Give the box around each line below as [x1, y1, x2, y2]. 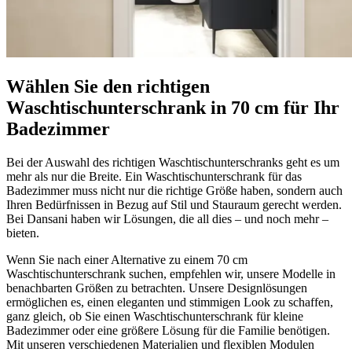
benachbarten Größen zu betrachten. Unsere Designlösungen [6, 280, 307, 295]
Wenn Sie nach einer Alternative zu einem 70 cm [6, 252, 247, 266]
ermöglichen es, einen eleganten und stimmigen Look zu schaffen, [6, 295, 333, 309]
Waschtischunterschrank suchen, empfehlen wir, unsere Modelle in [6, 266, 335, 280]
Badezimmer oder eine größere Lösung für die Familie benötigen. [6, 323, 330, 337]
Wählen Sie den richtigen [6, 75, 210, 97]
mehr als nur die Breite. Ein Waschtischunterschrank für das [6, 169, 302, 183]
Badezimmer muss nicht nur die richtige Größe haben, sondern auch [6, 183, 343, 197]
